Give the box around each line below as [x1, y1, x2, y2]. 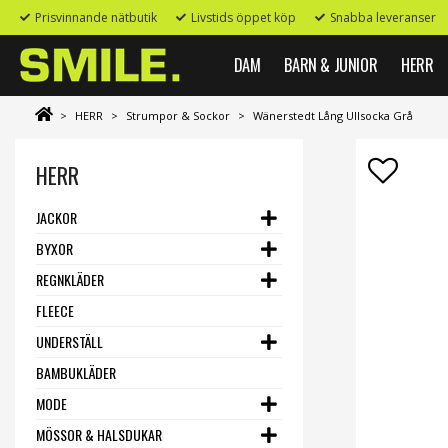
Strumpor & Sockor [126, 108, 230, 123]
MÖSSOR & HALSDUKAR [36, 424, 162, 445]
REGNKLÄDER [36, 269, 104, 290]
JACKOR [36, 207, 77, 228]
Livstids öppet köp [191, 9, 296, 26]
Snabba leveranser [330, 9, 436, 26]
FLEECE [36, 300, 74, 321]
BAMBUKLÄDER [36, 362, 116, 383]
